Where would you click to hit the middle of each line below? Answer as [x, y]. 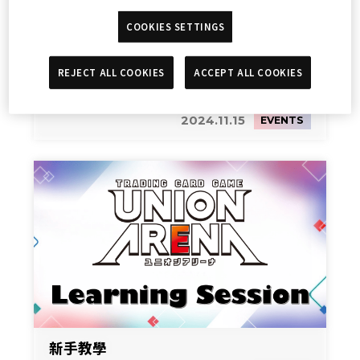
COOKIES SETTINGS [176, 26]
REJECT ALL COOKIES [111, 72]
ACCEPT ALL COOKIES [248, 72]
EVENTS [282, 120]
